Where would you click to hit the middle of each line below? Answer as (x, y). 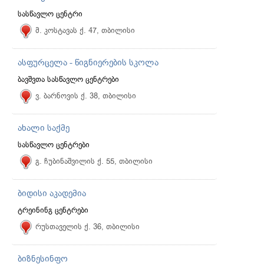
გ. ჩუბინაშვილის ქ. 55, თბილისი (94, 161)
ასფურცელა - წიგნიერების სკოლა (88, 62)
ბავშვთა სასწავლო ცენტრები (68, 79)
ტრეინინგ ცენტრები (53, 210)
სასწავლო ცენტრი (50, 14)
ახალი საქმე (44, 128)
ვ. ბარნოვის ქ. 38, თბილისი (86, 96)
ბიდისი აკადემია (52, 193)
